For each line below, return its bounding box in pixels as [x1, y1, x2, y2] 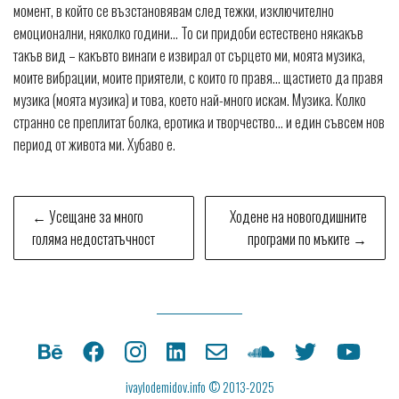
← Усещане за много [32, 206, 143, 227]
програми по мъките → [248, 228, 367, 249]
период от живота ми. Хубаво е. [13, 134, 175, 155]
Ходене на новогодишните [230, 206, 367, 227]
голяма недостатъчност [32, 228, 155, 249]
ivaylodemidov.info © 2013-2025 [125, 378, 274, 396]
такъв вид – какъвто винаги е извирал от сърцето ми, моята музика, [13, 45, 365, 66]
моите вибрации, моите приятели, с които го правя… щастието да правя [13, 67, 383, 88]
